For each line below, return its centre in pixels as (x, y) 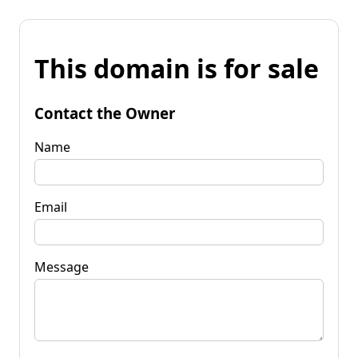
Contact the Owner (105, 113)
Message (62, 267)
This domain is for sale (177, 69)
